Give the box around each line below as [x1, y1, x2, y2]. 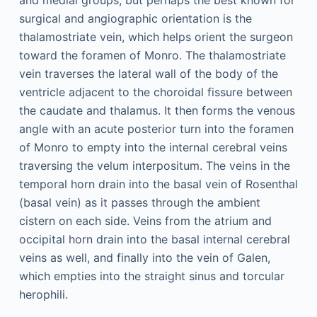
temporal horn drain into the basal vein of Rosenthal [18, 177, 298, 191]
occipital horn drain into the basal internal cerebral [18, 232, 290, 246]
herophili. [18, 287, 68, 301]
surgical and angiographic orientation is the [18, 11, 252, 25]
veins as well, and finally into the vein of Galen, [18, 250, 270, 265]
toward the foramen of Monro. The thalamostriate [18, 48, 286, 62]
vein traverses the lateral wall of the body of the [18, 67, 278, 81]
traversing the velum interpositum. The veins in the [18, 158, 290, 173]
